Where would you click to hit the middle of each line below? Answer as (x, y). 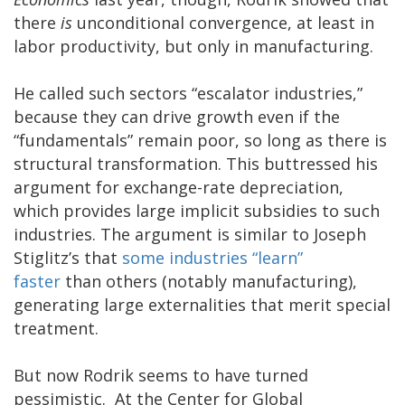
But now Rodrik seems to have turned (161, 375)
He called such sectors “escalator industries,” (188, 93)
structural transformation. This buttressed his (196, 163)
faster (37, 281)
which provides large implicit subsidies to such (197, 210)
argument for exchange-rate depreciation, (179, 187)
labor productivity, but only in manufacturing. (193, 46)
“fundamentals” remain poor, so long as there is (200, 140)
